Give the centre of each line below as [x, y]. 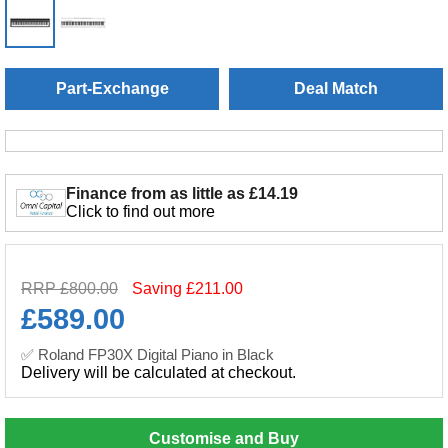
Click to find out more [140, 211]
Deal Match [336, 88]
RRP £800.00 [69, 288]
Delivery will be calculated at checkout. [158, 372]
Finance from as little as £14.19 [182, 193]
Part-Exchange [112, 88]
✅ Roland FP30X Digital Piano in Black [147, 354]
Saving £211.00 [187, 288]
